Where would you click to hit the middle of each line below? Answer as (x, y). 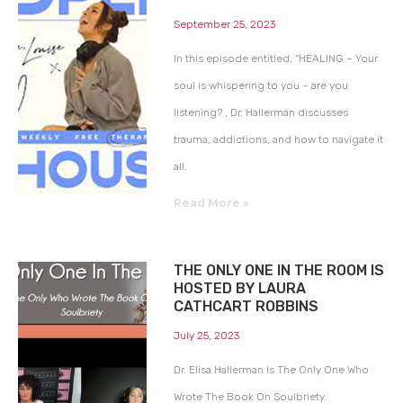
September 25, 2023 (224, 24)
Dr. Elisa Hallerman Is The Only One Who (271, 369)
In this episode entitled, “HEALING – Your (275, 58)
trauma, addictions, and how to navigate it (278, 139)
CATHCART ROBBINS (246, 306)
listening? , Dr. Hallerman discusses (260, 112)
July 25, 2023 (206, 335)
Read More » (211, 202)
